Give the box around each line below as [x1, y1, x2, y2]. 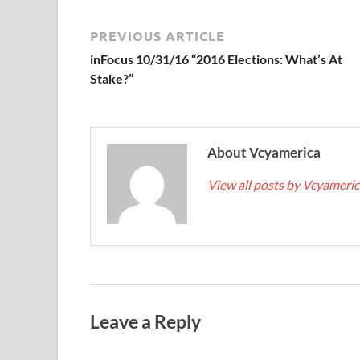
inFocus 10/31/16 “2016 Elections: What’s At [90, 51, 342, 67]
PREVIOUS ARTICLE [90, 27, 225, 44]
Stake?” [90, 71, 133, 86]
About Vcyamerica [207, 144, 321, 161]
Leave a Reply [90, 309, 201, 333]
